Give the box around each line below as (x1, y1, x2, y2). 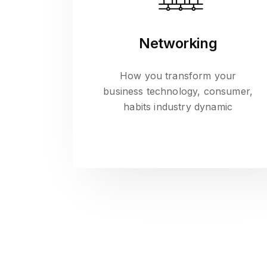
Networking (139, 35, 218, 52)
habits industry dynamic (123, 101, 232, 113)
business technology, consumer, (103, 85, 253, 97)
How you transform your (119, 70, 237, 82)
